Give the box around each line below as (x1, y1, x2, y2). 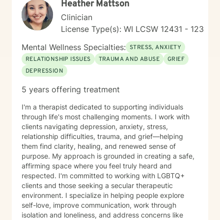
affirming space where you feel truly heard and (22, 162, 172, 170)
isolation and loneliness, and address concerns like (22, 211, 183, 219)
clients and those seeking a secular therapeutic (22, 181, 173, 190)
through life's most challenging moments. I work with (22, 112, 190, 121)
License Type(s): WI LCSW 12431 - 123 (61, 24, 204, 34)
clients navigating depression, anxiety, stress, (22, 122, 168, 131)
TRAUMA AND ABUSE (98, 55, 160, 63)
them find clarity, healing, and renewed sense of (22, 142, 176, 150)
